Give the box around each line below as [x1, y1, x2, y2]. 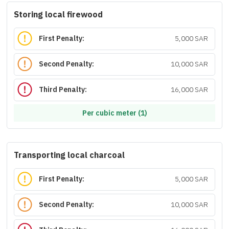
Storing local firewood [14, 9, 103, 21]
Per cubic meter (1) [82, 107, 147, 119]
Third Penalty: [39, 84, 87, 96]
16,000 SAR [170, 84, 208, 96]
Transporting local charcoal [14, 149, 125, 162]
